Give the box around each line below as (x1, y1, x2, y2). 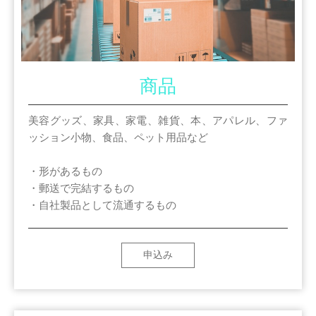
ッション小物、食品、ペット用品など (28, 131, 208, 143)
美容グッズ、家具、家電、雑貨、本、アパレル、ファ (28, 114, 288, 126)
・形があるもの (28, 165, 102, 177)
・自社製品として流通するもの (28, 199, 176, 211)
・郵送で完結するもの (28, 182, 134, 194)
